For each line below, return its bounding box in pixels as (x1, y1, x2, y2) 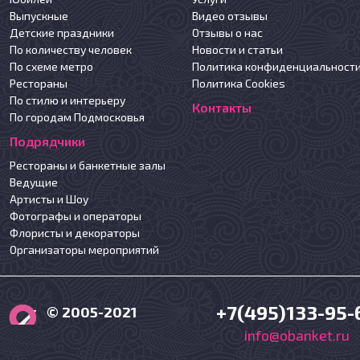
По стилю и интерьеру (10, 93, 126, 108)
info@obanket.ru (243, 326, 350, 345)
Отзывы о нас (192, 26, 264, 40)
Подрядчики (10, 133, 86, 149)
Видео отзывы (192, 9, 268, 23)
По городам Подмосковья (10, 110, 145, 125)
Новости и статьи (192, 43, 284, 57)
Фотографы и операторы (10, 209, 142, 223)
